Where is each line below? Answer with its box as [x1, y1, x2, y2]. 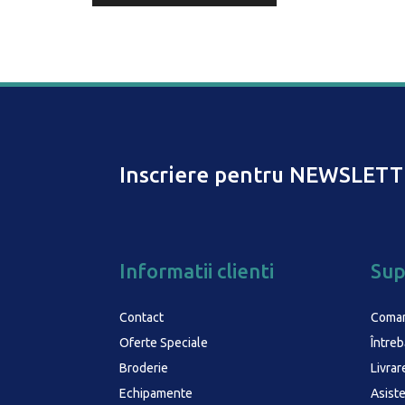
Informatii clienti [119, 259, 274, 283]
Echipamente [119, 386, 193, 401]
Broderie [119, 361, 168, 376]
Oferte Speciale [119, 335, 208, 351]
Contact [119, 310, 164, 325]
